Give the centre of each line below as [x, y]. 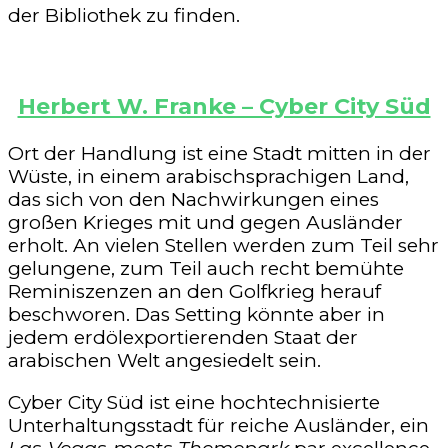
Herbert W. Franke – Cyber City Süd [224, 105]
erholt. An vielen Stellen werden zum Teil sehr [223, 245]
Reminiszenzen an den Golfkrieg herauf [194, 291]
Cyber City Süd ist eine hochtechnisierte [194, 402]
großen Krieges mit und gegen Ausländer [205, 222]
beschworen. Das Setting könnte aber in [196, 314]
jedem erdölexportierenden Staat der [183, 337]
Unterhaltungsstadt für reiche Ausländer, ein [218, 425]
